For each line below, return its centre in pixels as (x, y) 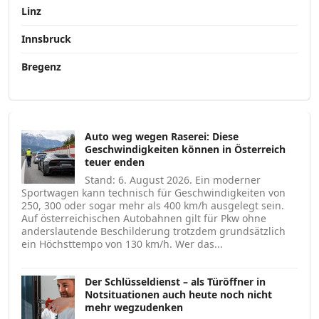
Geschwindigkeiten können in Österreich (185, 149)
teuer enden (115, 162)
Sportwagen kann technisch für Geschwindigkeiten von (153, 192)
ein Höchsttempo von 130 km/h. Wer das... (122, 244)
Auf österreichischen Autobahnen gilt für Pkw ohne (144, 218)
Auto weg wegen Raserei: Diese (162, 136)
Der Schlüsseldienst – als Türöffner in (175, 281)
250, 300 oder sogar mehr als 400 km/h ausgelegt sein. (153, 205)
